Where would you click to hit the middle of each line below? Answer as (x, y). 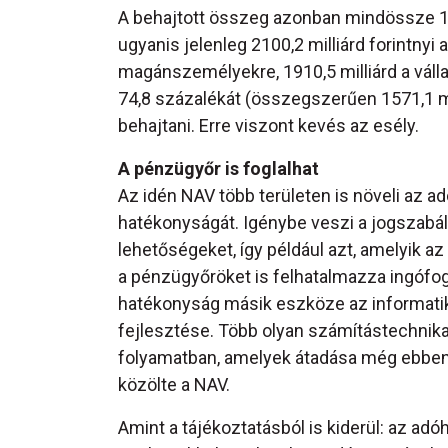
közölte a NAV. (174, 385)
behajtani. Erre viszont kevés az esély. (268, 126)
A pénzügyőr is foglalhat (218, 169)
